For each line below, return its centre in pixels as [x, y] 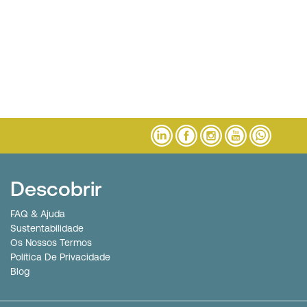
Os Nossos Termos [51, 243]
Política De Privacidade [60, 257]
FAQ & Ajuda [38, 214]
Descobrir [56, 189]
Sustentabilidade [47, 229]
